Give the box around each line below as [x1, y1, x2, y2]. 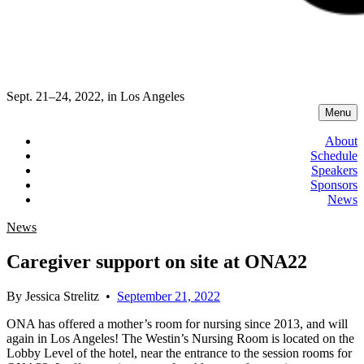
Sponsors [310, 178, 357, 192]
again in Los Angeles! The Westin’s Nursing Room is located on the [6, 331, 354, 345]
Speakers [311, 163, 357, 177]
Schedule [310, 149, 357, 162]
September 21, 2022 [117, 288, 220, 303]
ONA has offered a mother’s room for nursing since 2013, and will [6, 316, 348, 331]
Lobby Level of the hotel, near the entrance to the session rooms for [6, 345, 352, 360]
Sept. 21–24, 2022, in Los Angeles [6, 89, 184, 103]
